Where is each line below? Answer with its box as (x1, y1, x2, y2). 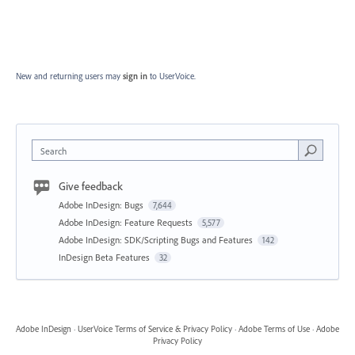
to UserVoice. (150, 71, 196, 82)
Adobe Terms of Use (239, 323, 310, 334)
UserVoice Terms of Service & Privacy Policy (78, 323, 232, 334)
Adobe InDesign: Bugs (59, 199, 146, 211)
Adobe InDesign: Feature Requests (59, 216, 195, 228)
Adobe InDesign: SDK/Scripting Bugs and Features (59, 234, 255, 246)
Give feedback (59, 179, 123, 193)
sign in (123, 71, 147, 82)
